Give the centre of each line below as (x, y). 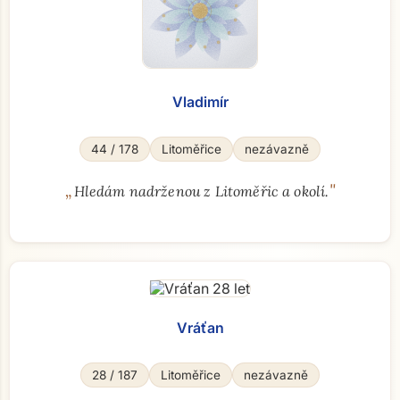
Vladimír (200, 102)
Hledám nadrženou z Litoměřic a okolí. (201, 191)
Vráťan (200, 328)
